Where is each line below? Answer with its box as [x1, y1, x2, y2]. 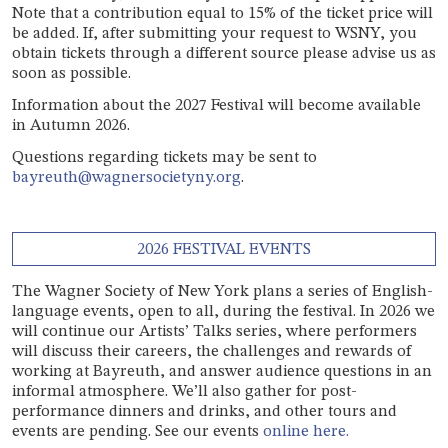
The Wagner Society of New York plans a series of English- [12, 284, 433, 301]
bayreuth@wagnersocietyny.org [12, 169, 241, 186]
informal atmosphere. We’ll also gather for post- [12, 384, 357, 401]
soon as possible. [12, 65, 131, 82]
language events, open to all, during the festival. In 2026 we [12, 304, 435, 321]
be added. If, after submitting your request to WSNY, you [12, 25, 417, 42]
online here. [263, 424, 349, 441]
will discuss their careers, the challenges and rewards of [12, 344, 412, 361]
